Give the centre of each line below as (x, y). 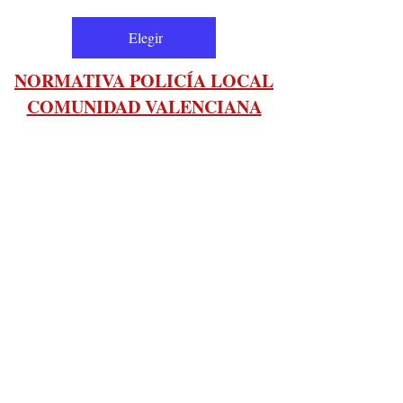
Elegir (145, 37)
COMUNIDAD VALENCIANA (144, 106)
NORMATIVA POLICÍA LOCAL (144, 80)
